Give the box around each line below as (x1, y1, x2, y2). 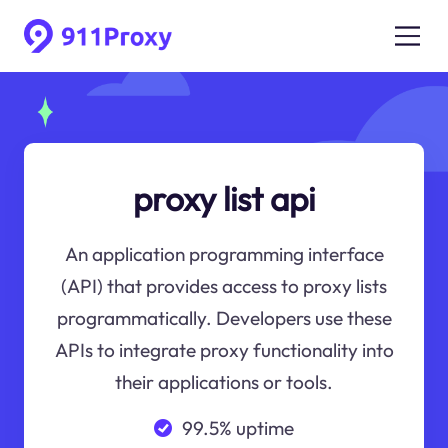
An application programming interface (64, 242, 384, 267)
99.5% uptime (181, 415, 294, 440)
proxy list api (133, 177, 315, 220)
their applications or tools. (115, 370, 333, 395)
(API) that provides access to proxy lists (61, 274, 387, 299)
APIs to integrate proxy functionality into (54, 338, 394, 363)
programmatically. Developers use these (56, 306, 392, 331)
